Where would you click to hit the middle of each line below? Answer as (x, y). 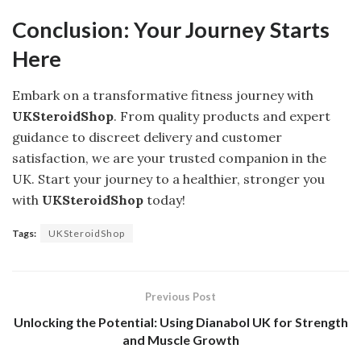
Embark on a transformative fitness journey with (163, 95)
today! (164, 199)
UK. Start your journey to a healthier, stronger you (168, 178)
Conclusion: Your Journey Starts (171, 29)
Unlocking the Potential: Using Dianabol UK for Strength (180, 322)
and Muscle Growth (180, 339)
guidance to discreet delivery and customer (147, 137)
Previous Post (180, 296)
